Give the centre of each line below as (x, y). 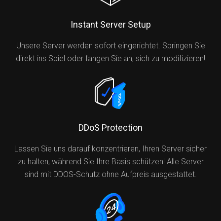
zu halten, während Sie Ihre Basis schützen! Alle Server (110, 162)
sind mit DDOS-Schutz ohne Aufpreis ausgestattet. (110, 174)
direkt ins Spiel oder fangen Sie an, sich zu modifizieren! (110, 58)
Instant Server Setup (110, 24)
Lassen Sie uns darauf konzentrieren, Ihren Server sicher (110, 149)
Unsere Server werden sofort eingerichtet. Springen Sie (110, 46)
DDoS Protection (110, 128)
